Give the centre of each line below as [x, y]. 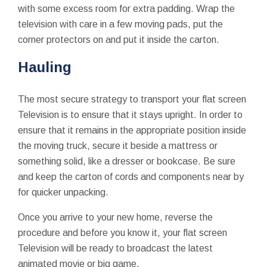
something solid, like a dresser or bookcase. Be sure [127, 161]
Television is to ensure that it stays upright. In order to [130, 114]
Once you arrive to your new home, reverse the [115, 217]
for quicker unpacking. [63, 192]
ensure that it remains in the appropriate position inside [132, 130]
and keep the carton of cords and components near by [131, 176]
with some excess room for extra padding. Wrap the [126, 8]
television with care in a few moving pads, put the [120, 24]
